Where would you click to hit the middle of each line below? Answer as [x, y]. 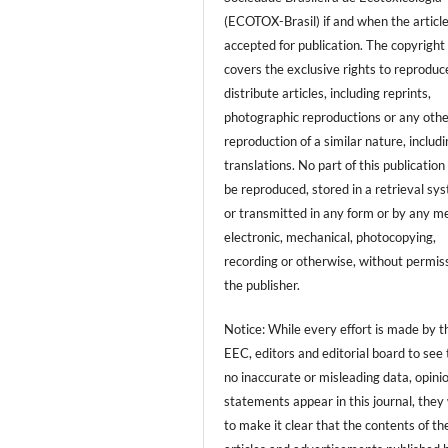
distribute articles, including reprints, [328, 92]
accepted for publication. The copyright [335, 44]
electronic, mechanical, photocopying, [330, 236]
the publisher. [262, 284]
